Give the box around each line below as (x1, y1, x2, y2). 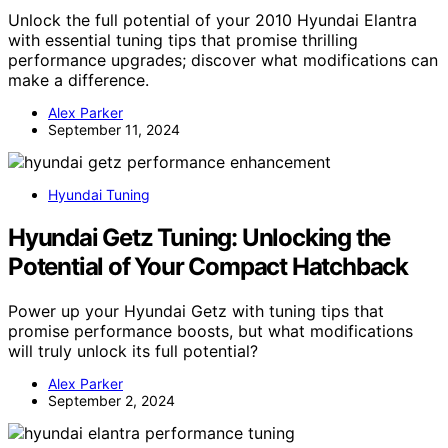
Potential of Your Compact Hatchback (8, 251, 408, 281)
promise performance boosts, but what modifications (8, 320, 413, 341)
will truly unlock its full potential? (8, 340, 258, 361)
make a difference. (8, 69, 149, 90)
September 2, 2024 (48, 391, 175, 409)
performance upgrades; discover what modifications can (8, 49, 438, 70)
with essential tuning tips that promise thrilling (8, 29, 358, 50)
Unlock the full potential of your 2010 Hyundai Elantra (8, 9, 417, 30)
